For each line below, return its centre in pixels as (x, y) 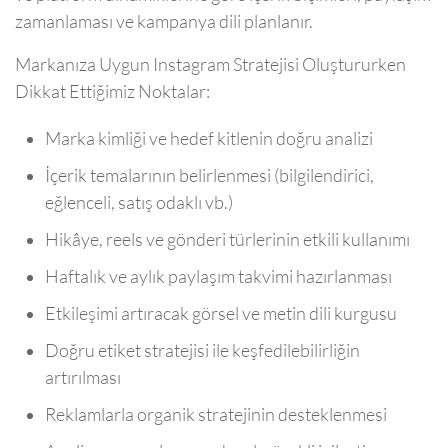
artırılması (83, 378)
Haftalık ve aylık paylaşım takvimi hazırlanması (218, 277)
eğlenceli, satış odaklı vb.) (139, 203)
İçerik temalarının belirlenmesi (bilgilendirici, (209, 176)
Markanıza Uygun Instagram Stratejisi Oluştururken (210, 65)
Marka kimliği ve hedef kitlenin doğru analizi (209, 139)
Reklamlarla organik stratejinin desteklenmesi (216, 415)
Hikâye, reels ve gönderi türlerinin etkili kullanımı (227, 240)
